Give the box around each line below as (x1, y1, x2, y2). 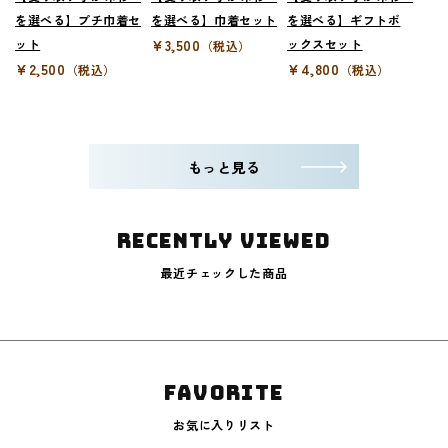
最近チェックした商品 (160, 264, 288, 282)
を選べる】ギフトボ (286, 11, 401, 29)
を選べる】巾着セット (150, 11, 277, 29)
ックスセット (286, 35, 363, 53)
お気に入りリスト (173, 416, 275, 434)
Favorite (164, 380, 284, 407)
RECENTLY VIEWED (117, 228, 331, 255)
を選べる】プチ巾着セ (15, 11, 141, 29)
